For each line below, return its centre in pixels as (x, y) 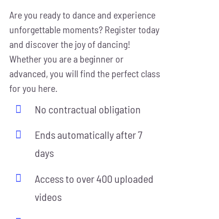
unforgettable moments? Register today (84, 29)
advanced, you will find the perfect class (85, 73)
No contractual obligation (88, 109)
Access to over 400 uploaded (94, 178)
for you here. (33, 88)
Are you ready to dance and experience (82, 15)
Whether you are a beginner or (66, 59)
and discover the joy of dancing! (70, 44)
